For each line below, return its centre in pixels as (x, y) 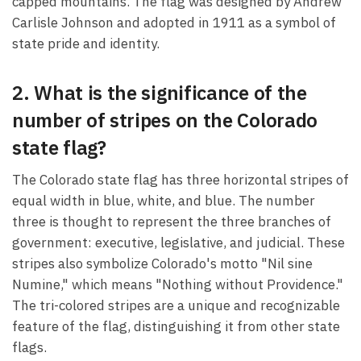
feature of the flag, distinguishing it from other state (176, 326)
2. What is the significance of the (160, 92)
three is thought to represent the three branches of (172, 221)
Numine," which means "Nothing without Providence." (178, 284)
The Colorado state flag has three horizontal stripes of (180, 179)
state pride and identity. (86, 43)
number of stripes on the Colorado (165, 120)
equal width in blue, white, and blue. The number (164, 200)
